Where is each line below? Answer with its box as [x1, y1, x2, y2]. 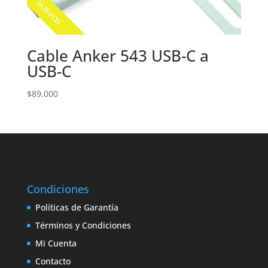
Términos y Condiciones [35, 220, 131, 232]
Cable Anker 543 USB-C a [26, 45, 209, 67]
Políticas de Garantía [35, 202, 118, 214]
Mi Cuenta [35, 237, 77, 249]
